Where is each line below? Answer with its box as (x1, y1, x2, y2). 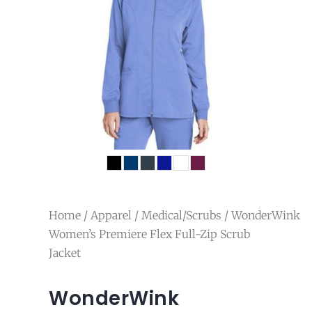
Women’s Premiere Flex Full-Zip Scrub (49, 226, 250, 241)
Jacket (49, 245, 81, 260)
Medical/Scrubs (141, 208, 221, 222)
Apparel (91, 208, 132, 222)
